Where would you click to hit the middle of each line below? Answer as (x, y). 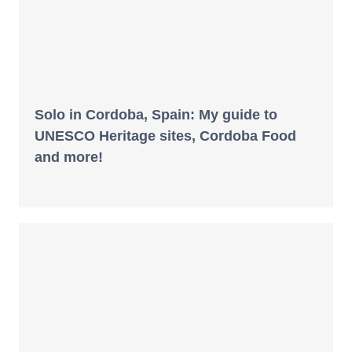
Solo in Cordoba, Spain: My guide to (156, 115)
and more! (69, 158)
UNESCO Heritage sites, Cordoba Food (165, 136)
